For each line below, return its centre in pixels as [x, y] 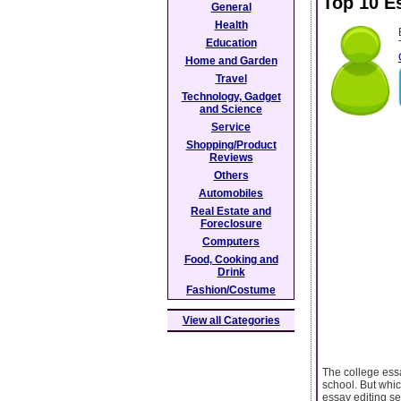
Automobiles [231, 193]
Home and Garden [231, 61]
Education [231, 43]
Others [231, 175]
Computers [231, 242]
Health [231, 25]
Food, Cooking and [231, 260]
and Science [231, 109]
